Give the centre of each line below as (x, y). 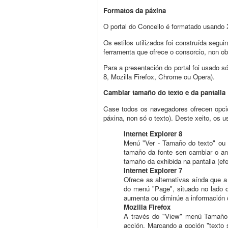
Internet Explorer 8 (153, 133)
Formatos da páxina (135, 11)
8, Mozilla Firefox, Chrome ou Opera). (159, 77)
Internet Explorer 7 (153, 170)
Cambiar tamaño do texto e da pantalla (164, 93)
